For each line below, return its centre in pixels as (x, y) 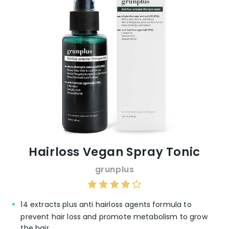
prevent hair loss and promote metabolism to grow (114, 217)
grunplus (114, 170)
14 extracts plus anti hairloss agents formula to (106, 205)
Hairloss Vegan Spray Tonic (114, 152)
